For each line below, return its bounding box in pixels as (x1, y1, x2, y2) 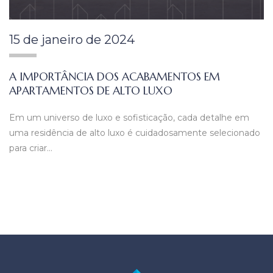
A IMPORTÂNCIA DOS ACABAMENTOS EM (9, 69, 220, 83)
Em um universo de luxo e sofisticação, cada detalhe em (9, 112, 249, 124)
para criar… (9, 143, 52, 154)
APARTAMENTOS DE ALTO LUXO (9, 83, 172, 97)
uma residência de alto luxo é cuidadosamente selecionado (9, 127, 260, 139)
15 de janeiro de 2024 (9, 32, 135, 47)
